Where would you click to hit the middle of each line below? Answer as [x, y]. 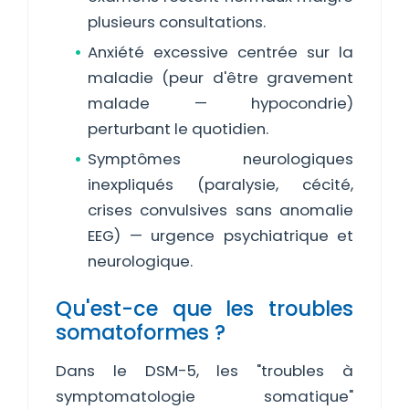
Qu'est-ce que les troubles [204, 309]
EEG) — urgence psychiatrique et [220, 236]
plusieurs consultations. [177, 22]
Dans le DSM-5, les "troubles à [204, 371]
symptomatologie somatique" [204, 396]
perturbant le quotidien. [178, 129]
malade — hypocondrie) [220, 103]
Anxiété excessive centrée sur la [220, 52]
